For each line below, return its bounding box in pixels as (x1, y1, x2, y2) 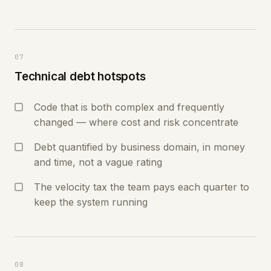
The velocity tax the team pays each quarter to (34, 181, 249, 193)
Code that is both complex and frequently (34, 101, 224, 113)
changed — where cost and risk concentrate (34, 116, 238, 128)
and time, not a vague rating (34, 156, 162, 168)
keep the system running (34, 196, 148, 208)
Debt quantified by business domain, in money (34, 141, 245, 153)
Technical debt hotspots (15, 70, 146, 83)
